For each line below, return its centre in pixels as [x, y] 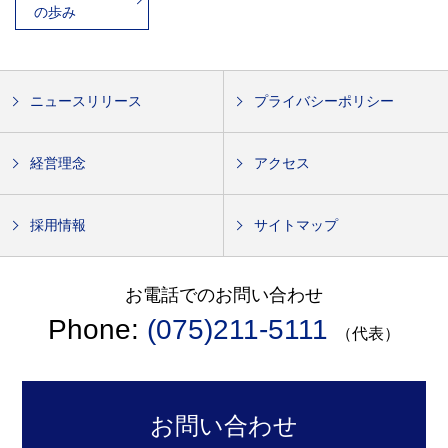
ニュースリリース [86, 101]
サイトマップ [296, 225]
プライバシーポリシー [324, 101]
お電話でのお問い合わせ [224, 295]
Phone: [97, 330]
